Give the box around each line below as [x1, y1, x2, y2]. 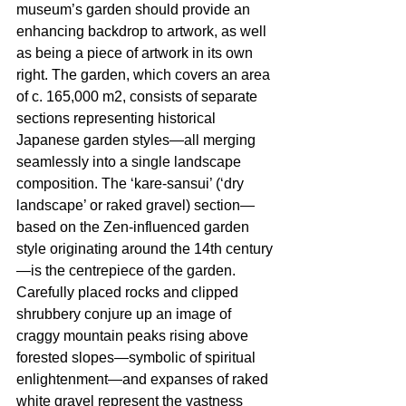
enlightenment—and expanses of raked [16, 371, 272, 387]
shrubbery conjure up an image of [16, 305, 235, 322]
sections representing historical [16, 110, 219, 126]
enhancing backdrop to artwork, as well [16, 23, 270, 39]
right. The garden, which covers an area [16, 66, 274, 82]
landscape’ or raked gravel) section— [16, 197, 255, 213]
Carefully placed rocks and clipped [16, 284, 242, 300]
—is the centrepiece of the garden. [16, 262, 239, 278]
